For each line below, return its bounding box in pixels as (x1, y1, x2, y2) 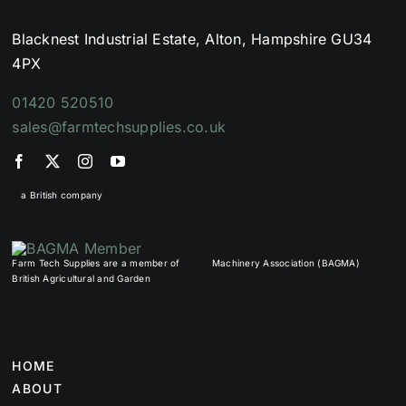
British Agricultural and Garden (12, 272, 150, 284)
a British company (21, 188, 103, 200)
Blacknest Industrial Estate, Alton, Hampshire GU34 (12, 30, 372, 49)
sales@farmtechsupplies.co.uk (12, 118, 227, 137)
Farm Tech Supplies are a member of (12, 256, 180, 268)
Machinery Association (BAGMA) (212, 256, 360, 268)
